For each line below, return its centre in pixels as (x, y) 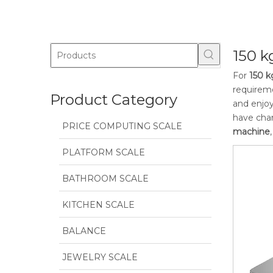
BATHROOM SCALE (105, 179)
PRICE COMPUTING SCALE (122, 126)
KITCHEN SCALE (98, 205)
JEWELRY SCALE (100, 257)
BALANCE (84, 231)
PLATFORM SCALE (104, 153)
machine (251, 132)
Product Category (114, 100)
